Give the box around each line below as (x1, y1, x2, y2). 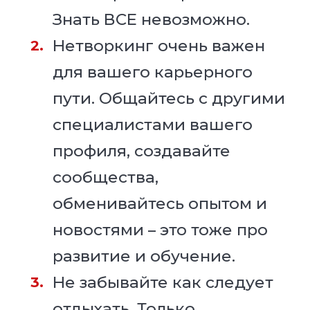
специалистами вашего (52, 115, 253, 135)
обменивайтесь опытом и (52, 194, 267, 214)
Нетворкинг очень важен (52, 36, 265, 56)
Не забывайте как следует (52, 273, 273, 293)
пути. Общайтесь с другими (52, 89, 285, 109)
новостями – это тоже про (52, 220, 268, 240)
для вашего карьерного (52, 62, 253, 82)
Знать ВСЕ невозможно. (52, 10, 250, 30)
